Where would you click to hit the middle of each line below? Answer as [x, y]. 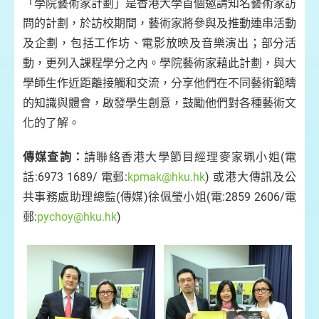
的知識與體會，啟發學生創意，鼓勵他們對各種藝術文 [159, 103]
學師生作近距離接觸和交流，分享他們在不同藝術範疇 [159, 83]
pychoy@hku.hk [77, 217]
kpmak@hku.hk [167, 177]
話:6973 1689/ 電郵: [75, 177]
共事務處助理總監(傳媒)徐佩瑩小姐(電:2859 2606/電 [159, 197]
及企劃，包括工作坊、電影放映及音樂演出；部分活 [159, 43]
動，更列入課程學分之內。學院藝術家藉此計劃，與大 [159, 63]
